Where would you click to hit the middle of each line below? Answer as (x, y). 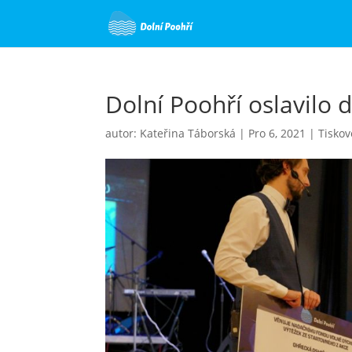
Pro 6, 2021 (277, 133)
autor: (123, 133)
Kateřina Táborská (188, 133)
